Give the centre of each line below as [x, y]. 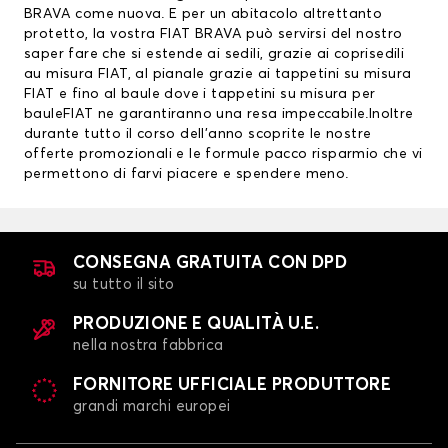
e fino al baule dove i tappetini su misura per [215, 94]
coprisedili [369, 54]
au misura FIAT [76, 74]
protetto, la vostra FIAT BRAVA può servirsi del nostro [213, 34]
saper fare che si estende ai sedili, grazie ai [179, 54]
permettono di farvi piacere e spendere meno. [186, 174]
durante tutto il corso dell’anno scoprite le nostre [198, 134]
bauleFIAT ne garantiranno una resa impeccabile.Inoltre [219, 114]
